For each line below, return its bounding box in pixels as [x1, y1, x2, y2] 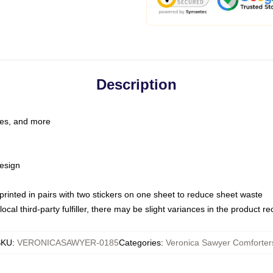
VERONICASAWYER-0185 [16, 238, 119, 247]
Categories [118, 238, 161, 247]
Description [96, 76, 177, 93]
